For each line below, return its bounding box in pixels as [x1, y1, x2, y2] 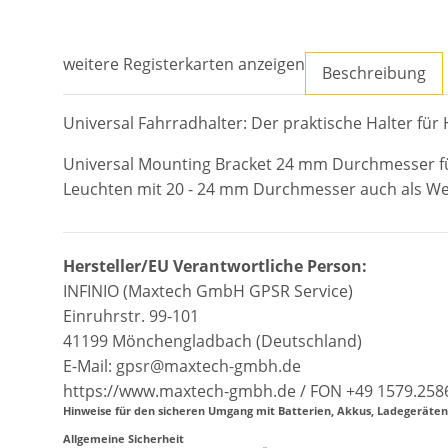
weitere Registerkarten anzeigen [63, 53, 305, 76]
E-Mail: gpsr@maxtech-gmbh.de [63, 355, 301, 378]
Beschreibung [322, 62, 426, 85]
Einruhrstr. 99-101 [63, 305, 199, 328]
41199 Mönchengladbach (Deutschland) [63, 330, 362, 353]
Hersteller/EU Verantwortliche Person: [63, 255, 367, 278]
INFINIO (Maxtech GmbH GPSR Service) [63, 280, 353, 303]
